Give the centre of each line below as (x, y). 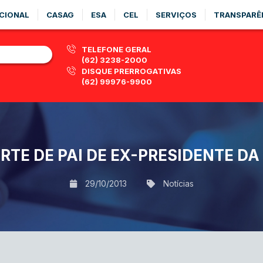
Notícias (178, 183)
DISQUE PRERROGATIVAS (131, 71)
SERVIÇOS (176, 15)
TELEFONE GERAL (117, 49)
